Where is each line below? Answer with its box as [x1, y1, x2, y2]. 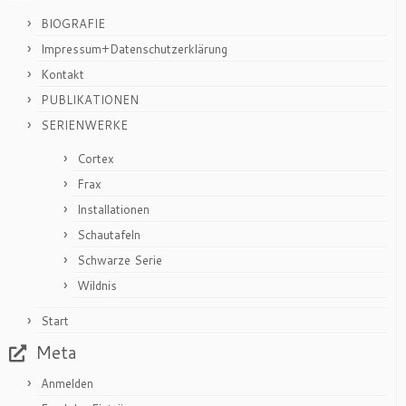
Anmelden [41, 375, 93, 391]
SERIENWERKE [41, 117, 128, 133]
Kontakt [41, 66, 84, 82]
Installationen [77, 201, 150, 217]
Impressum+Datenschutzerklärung [41, 41, 227, 57]
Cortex [77, 150, 114, 167]
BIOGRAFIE [41, 15, 105, 32]
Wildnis [77, 277, 117, 294]
